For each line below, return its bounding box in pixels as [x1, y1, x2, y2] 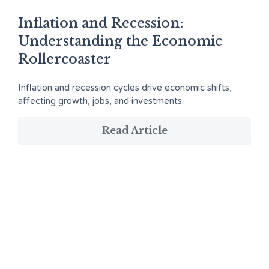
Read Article [101, 124, 168, 136]
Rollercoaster [18, 51, 111, 67]
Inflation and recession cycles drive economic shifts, [18, 82, 232, 93]
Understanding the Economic [18, 33, 222, 49]
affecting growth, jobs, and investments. [18, 95, 184, 106]
